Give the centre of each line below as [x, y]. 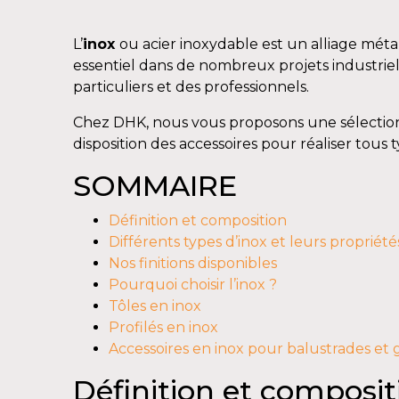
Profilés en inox [164, 328]
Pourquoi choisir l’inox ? [193, 285]
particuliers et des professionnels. [191, 87]
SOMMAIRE [155, 186]
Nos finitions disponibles [193, 264]
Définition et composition [198, 221]
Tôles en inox [155, 306]
